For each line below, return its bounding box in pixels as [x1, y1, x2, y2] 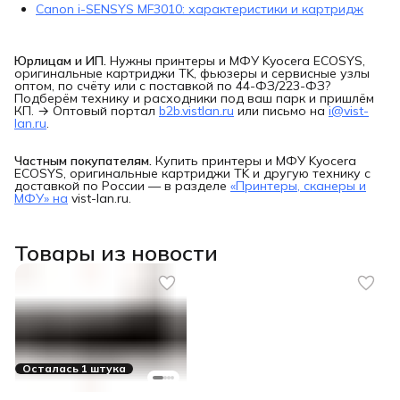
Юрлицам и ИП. [14, 53, 106, 70]
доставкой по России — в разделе [14, 178, 230, 195]
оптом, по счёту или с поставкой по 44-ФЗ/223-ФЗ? [14, 78, 330, 95]
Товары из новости [14, 239, 218, 267]
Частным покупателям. [14, 153, 152, 170]
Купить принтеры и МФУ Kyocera [152, 153, 356, 170]
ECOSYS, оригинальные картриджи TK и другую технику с [14, 165, 371, 182]
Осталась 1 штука [22, 361, 126, 375]
